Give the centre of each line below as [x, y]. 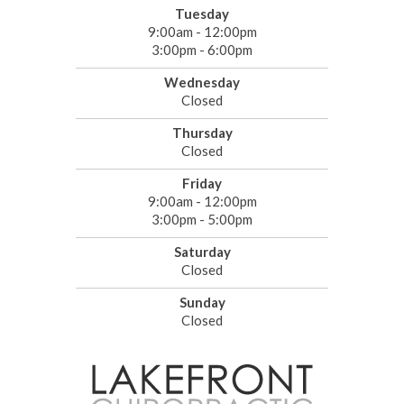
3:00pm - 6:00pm [202, 50]
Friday [202, 184]
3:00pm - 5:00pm [202, 220]
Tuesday [202, 14]
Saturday [202, 252]
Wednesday [202, 83]
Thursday [202, 133]
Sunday [202, 303]
